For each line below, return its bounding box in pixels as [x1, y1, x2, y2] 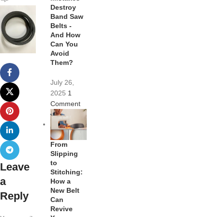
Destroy [50, 3, 77, 11]
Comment [50, 99, 81, 108]
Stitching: [50, 168, 83, 176]
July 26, [50, 78, 75, 86]
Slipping [50, 150, 78, 158]
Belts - [50, 21, 72, 30]
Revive [50, 205, 73, 213]
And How [50, 31, 81, 39]
